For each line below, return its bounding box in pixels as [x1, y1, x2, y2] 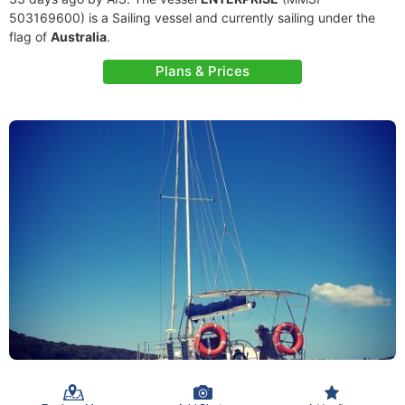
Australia [51, 29, 107, 44]
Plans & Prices [155, 62, 250, 80]
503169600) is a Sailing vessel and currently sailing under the [9, 10, 375, 25]
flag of [9, 29, 51, 44]
